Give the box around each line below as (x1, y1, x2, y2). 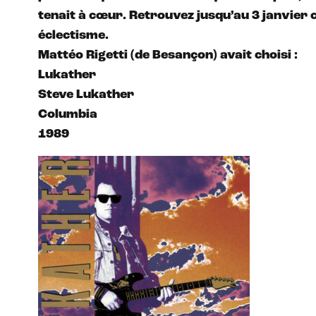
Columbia (38, 107, 97, 121)
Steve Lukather (38, 87, 134, 102)
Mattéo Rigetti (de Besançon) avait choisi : (38, 48, 298, 62)
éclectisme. (38, 28, 111, 42)
